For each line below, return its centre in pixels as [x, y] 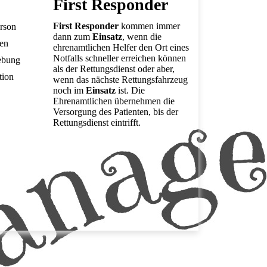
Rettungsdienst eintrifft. [97, 123]
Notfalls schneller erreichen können [120, 58]
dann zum [73, 37]
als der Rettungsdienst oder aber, [114, 69]
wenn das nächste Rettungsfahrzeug [121, 80]
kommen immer [150, 26]
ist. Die [131, 91]
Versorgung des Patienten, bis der [116, 112]
